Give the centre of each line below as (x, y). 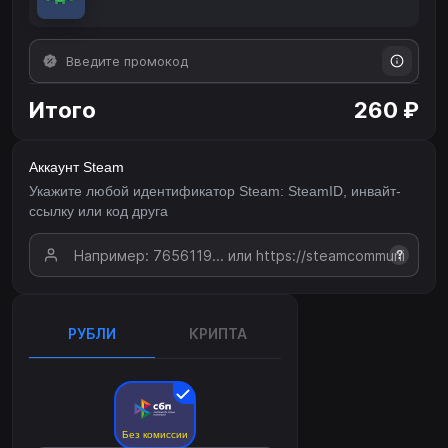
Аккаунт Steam (76, 167)
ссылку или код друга (98, 211)
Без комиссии (155, 435)
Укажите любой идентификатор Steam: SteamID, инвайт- (215, 191)
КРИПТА (218, 334)
